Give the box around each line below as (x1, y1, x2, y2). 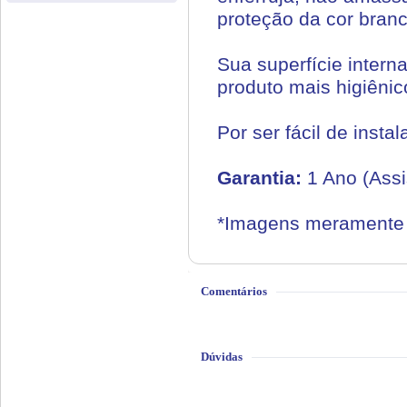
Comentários (201, 284, 267, 298)
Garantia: (217, 167, 307, 189)
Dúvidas (201, 350, 243, 363)
